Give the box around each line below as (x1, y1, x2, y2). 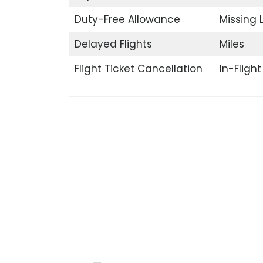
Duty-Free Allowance (74, 12, 180, 26)
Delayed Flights (74, 36, 152, 51)
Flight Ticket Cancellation (74, 61, 203, 76)
